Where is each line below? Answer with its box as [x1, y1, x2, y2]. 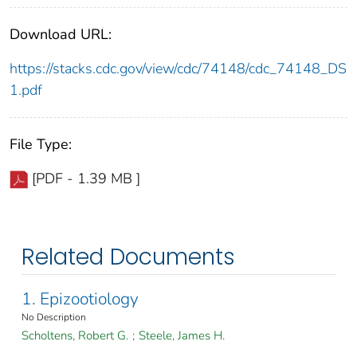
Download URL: [10, 25, 112, 45]
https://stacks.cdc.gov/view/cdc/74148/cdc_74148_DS [10, 59, 347, 79]
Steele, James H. [139, 328, 225, 344]
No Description [22, 311, 86, 324]
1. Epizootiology [22, 288, 139, 311]
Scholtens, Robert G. [22, 328, 128, 344]
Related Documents [22, 241, 235, 273]
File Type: [10, 135, 72, 155]
